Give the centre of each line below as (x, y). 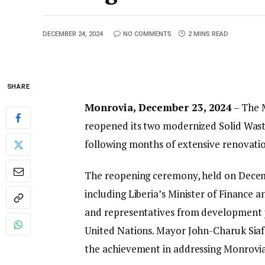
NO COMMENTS (147, 34)
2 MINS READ (208, 34)
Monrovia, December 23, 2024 (159, 107)
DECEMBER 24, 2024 (73, 34)
